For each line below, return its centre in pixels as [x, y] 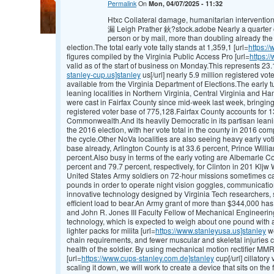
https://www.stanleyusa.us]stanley [211, 231]
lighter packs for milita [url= [111, 231]
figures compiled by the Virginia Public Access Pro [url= [158, 56]
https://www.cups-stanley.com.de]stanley [148, 258]
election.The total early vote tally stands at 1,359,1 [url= [157, 47]
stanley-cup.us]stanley [104, 75]
